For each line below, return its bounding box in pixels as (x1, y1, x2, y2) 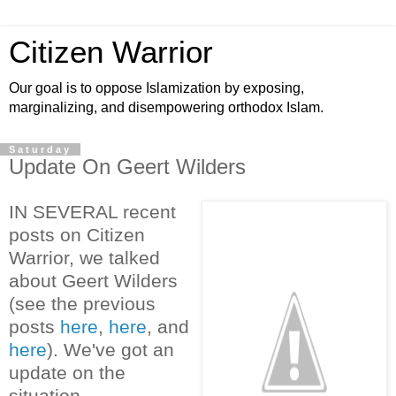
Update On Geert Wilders (9, 155, 246, 179)
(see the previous (9, 293, 156, 314)
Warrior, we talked (9, 247, 160, 268)
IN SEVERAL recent (9, 201, 176, 222)
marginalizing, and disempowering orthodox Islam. (9, 100, 324, 115)
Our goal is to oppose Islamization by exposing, (9, 80, 304, 95)
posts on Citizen (9, 224, 145, 245)
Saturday (9, 144, 72, 155)
